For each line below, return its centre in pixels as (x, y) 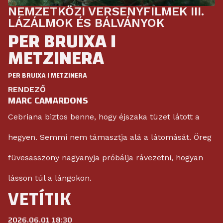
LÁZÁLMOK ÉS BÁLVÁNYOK (86, 23)
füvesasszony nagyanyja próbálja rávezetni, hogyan (106, 157)
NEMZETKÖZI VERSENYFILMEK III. (106, 11)
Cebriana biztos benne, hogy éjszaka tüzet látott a (104, 116)
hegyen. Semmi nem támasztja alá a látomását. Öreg (110, 137)
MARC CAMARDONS (48, 100)
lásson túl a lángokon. (50, 178)
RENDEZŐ (27, 89)
